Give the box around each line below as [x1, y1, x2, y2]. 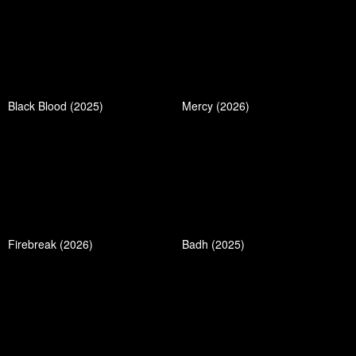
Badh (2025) [182, 235, 245, 252]
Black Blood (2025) [8, 98, 103, 114]
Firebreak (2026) [8, 235, 93, 252]
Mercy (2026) [182, 98, 250, 114]
